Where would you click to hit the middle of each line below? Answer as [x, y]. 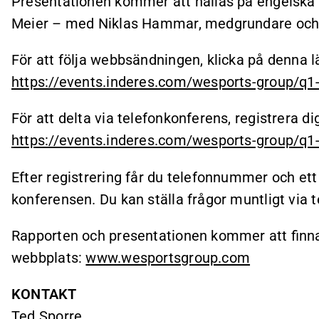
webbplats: [49, 257]
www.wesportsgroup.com [168, 257]
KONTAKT [44, 294]
